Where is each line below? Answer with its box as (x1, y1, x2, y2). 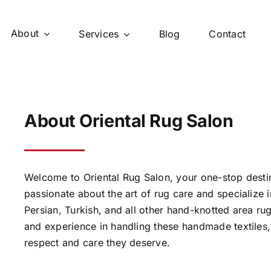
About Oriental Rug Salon (24, 110, 233, 132)
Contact (209, 28, 246, 41)
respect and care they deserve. (24, 237, 171, 249)
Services (79, 28, 119, 41)
